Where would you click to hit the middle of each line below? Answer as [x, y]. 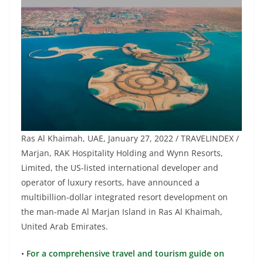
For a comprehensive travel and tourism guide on [124, 254]
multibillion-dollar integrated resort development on [124, 197]
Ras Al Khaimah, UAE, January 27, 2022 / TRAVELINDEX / [130, 139]
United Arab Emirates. [65, 227]
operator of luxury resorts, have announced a [110, 183]
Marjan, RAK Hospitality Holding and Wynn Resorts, [122, 153]
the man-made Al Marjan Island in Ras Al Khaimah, [122, 212]
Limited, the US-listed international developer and [120, 168]
